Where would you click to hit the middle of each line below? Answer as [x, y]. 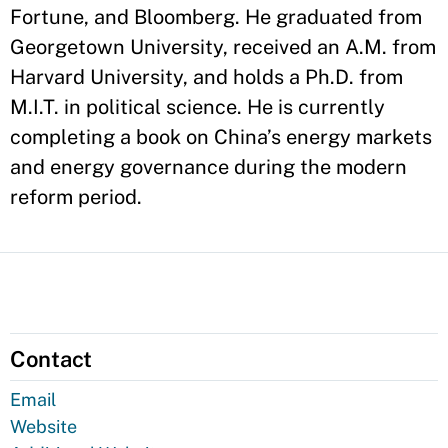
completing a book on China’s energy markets [221, 137]
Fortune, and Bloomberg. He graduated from [216, 17]
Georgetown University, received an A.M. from [223, 47]
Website [43, 426]
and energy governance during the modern [208, 167]
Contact [51, 359]
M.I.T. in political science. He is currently [197, 107]
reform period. [76, 197]
